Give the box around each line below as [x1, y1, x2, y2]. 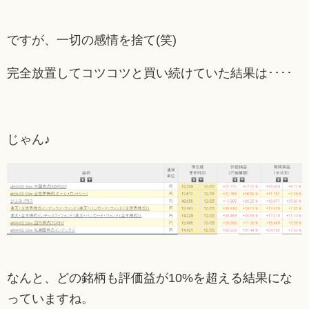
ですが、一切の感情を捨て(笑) [7, 32, 177, 47]
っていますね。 [7, 291, 94, 306]
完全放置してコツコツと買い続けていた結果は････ [7, 66, 292, 80]
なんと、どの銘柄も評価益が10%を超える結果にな [7, 270, 292, 285]
